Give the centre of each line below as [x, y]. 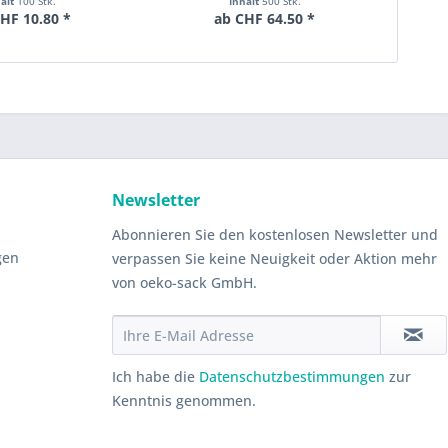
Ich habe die [155, 376]
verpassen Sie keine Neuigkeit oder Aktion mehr [274, 258]
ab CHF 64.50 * [265, 18]
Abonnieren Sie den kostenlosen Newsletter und [275, 234]
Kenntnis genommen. [184, 400]
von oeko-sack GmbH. [184, 282]
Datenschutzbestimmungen [292, 376]
